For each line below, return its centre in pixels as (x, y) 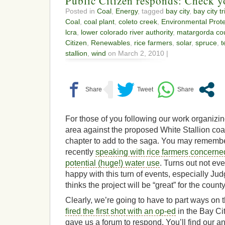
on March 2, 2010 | (137, 53)
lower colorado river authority (127, 32)
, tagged (152, 11)
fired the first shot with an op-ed (121, 211)
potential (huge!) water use (113, 163)
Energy (127, 11)
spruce (206, 42)
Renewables (110, 42)
